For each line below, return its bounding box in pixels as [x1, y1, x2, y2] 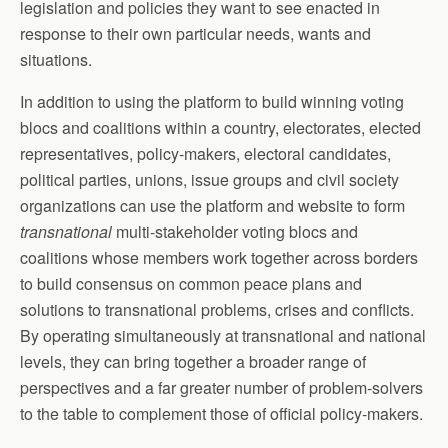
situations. [20, 47, 92, 71]
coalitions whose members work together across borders [20, 245, 418, 269]
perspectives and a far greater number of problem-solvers [20, 375, 423, 399]
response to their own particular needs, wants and [20, 21, 371, 45]
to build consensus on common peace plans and [20, 271, 362, 295]
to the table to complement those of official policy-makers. [20, 401, 423, 425]
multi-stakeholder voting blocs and [112, 219, 358, 243]
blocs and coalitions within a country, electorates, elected [20, 115, 421, 139]
